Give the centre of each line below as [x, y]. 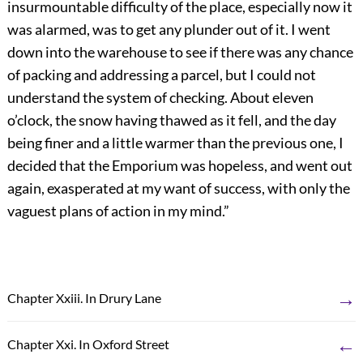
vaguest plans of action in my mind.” [118, 211]
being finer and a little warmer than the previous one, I [175, 143]
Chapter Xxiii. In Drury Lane [84, 298]
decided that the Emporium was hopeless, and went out [179, 166]
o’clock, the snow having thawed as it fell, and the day [171, 120]
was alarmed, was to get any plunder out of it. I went [169, 30]
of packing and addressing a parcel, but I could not [161, 75]
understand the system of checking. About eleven [160, 98]
